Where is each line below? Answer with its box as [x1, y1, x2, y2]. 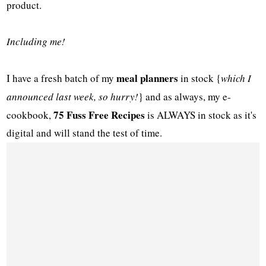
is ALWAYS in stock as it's [145, 108, 257, 122]
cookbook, [7, 108, 54, 122]
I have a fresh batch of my [7, 71, 117, 85]
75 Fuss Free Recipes [53, 107, 145, 123]
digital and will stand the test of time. [7, 126, 163, 140]
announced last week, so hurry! [7, 90, 139, 104]
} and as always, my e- [138, 90, 232, 104]
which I [221, 71, 252, 85]
